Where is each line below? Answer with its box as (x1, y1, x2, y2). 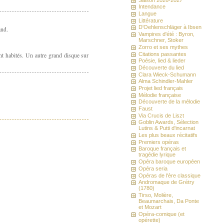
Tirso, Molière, (138, 191, 173, 198)
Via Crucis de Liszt (138, 112, 184, 118)
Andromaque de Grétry (138, 179, 195, 185)
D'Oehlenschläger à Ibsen (138, 24, 202, 30)
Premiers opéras (138, 138, 179, 145)
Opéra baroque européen (138, 158, 200, 165)
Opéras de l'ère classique (138, 172, 201, 178)
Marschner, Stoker (138, 37, 184, 43)
